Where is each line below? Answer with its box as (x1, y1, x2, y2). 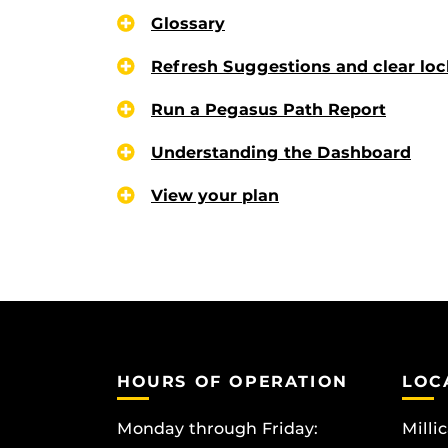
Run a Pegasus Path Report (151, 99, 386, 119)
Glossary (151, 13, 225, 33)
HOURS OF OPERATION (117, 371, 348, 391)
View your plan (151, 185, 279, 205)
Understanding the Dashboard (151, 142, 411, 162)
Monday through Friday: (117, 419, 318, 439)
